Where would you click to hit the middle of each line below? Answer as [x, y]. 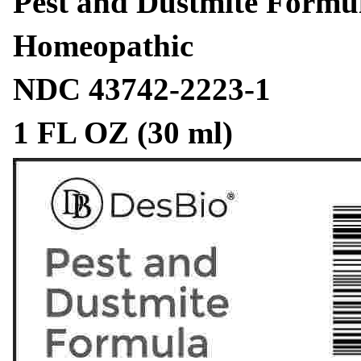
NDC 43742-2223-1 [142, 89]
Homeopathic [103, 46]
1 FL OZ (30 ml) [123, 132]
